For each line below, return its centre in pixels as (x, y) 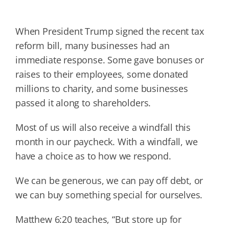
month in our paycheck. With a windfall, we (106, 141)
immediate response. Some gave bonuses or (109, 60)
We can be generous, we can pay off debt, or (109, 180)
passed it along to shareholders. (83, 102)
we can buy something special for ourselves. (109, 194)
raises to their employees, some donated (101, 74)
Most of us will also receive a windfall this (103, 127)
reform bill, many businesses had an (92, 45)
